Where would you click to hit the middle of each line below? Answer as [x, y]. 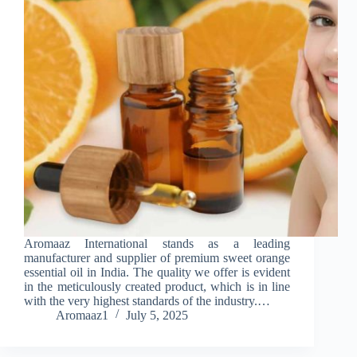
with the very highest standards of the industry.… [147, 301]
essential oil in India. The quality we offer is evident [157, 273]
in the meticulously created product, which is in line [157, 287]
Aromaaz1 [82, 316]
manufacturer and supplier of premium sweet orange [157, 258]
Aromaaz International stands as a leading [157, 244]
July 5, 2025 [157, 316]
